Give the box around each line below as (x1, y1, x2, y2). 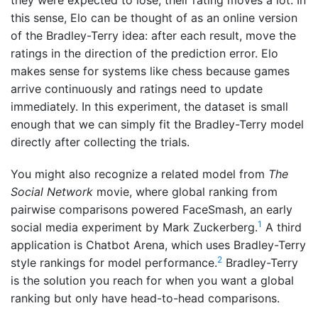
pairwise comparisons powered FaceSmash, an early (11, 202, 292, 217)
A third (262, 220, 302, 235)
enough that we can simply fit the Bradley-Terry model (11, 117, 304, 132)
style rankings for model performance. (11, 256, 217, 270)
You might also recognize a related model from (11, 167, 268, 182)
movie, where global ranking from (93, 185, 278, 199)
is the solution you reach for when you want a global (11, 273, 294, 288)
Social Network (11, 185, 93, 199)
